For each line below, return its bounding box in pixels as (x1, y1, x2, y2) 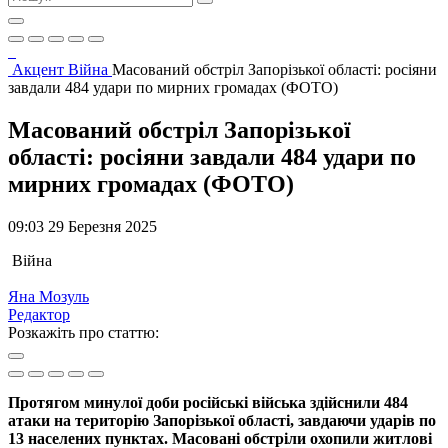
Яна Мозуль (8, 287, 89, 305)
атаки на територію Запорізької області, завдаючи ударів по (8, 411, 436, 429)
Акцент (12, 61, 68, 78)
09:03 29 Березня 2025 (8, 217, 157, 235)
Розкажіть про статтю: (8, 323, 159, 341)
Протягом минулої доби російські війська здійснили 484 (8, 393, 408, 411)
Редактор (8, 305, 70, 323)
